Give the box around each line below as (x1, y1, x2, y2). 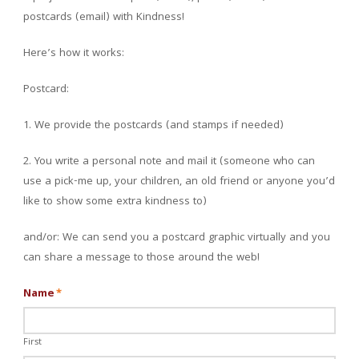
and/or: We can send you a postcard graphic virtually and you (23, 228, 331, 247)
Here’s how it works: (23, 44, 125, 63)
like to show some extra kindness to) (23, 192, 208, 211)
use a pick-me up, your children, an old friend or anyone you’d (23, 172, 336, 191)
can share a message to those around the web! (23, 248, 260, 267)
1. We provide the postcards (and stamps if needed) (23, 116, 284, 135)
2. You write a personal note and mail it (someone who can (23, 152, 316, 171)
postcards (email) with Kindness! (23, 8, 185, 26)
